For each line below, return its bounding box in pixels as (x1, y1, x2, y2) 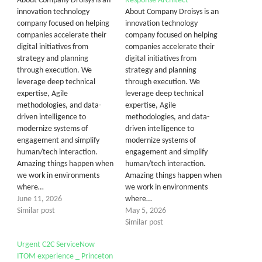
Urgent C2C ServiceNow (17, 240, 95, 249)
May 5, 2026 (125, 206, 166, 215)
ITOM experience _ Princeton (17, 251, 113, 261)
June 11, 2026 (17, 194, 62, 204)
